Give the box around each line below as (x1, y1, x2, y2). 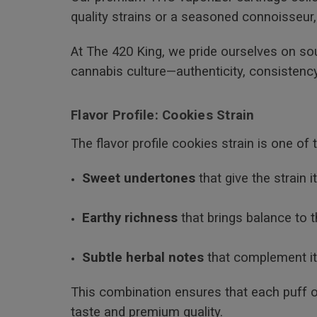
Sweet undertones (82, 170, 196, 186)
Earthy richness (82, 209, 178, 226)
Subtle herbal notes (82, 249, 204, 265)
